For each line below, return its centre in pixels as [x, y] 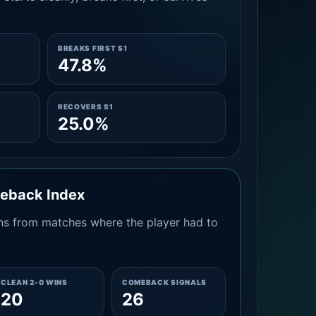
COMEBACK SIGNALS [164, 282]
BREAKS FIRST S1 [92, 48]
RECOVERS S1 [85, 107]
